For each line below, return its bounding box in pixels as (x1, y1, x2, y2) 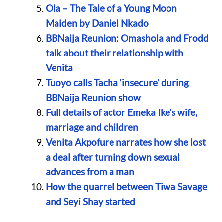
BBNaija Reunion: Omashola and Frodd (45, 32, 209, 44)
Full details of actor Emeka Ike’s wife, (45, 107, 197, 118)
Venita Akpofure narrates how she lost (45, 136, 206, 148)
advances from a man (45, 166, 134, 178)
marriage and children (45, 121, 138, 133)
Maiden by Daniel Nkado (45, 17, 149, 29)
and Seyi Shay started (45, 196, 135, 208)
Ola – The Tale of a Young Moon (45, 2, 177, 14)
